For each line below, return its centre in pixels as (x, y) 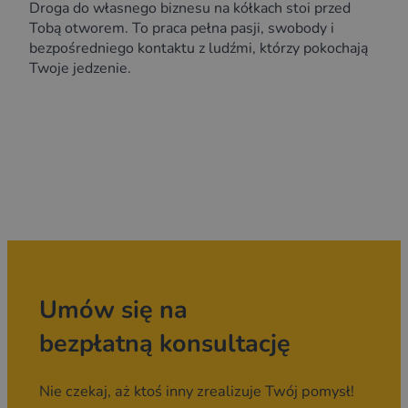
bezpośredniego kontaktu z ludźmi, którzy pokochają (199, 48)
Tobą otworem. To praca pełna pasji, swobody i (182, 28)
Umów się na (113, 311)
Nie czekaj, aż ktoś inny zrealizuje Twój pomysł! (196, 392)
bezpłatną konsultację (164, 344)
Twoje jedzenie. (80, 68)
